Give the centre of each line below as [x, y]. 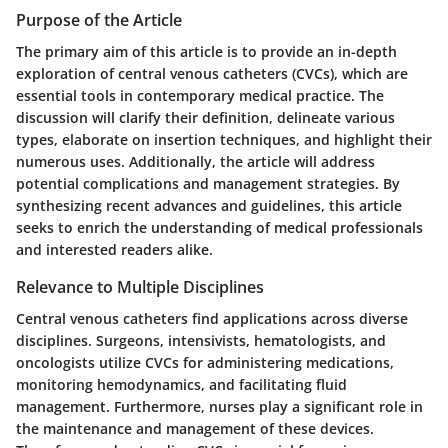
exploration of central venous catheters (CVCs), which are [212, 73]
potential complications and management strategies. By [208, 183]
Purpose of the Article [99, 19]
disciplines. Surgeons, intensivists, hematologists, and [201, 340]
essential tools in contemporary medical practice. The [200, 95]
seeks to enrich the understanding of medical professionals [219, 227]
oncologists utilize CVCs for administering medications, [205, 362]
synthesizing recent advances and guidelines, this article [209, 205]
